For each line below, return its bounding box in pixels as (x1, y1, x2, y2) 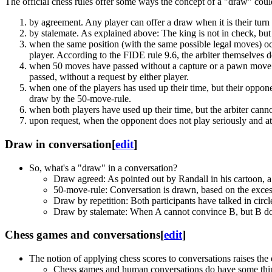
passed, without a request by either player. (29, 72, 189, 83)
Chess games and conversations (5, 228, 160, 242)
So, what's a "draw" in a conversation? (29, 162, 177, 173)
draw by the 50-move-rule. (29, 93, 131, 104)
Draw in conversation (5, 137, 112, 151)
